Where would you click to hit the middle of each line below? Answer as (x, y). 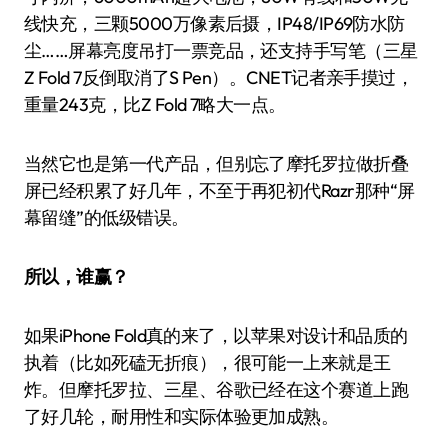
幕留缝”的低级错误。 (106, 218)
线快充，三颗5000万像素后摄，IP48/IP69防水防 (214, 24)
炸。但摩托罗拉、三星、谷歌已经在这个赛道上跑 (216, 390)
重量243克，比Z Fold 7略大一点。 (155, 105)
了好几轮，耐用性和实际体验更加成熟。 (181, 417)
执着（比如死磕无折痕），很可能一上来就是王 (207, 363)
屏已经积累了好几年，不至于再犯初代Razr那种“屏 (219, 191)
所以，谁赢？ (76, 277)
